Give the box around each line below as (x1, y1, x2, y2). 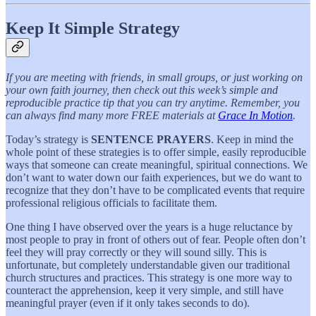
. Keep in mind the (211, 133, 293, 145)
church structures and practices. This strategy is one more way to (6, 271, 292, 284)
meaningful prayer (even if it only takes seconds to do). (6, 296, 250, 309)
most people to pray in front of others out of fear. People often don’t (6, 233, 305, 245)
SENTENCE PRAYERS (91, 133, 211, 145)
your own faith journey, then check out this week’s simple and (6, 83, 278, 96)
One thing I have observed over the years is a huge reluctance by (6, 220, 293, 233)
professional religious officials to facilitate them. (6, 196, 217, 209)
